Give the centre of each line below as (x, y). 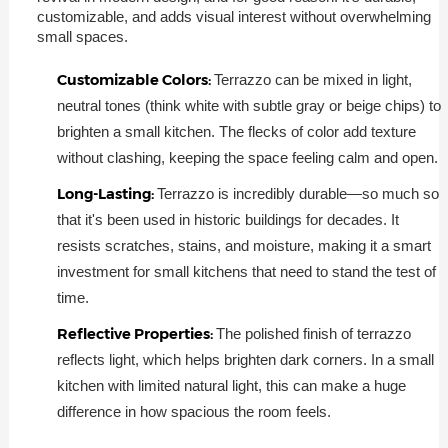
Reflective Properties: (136, 333)
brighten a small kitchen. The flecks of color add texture (236, 131)
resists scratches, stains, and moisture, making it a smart (243, 245)
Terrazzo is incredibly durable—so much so (297, 193)
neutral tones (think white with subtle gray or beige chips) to (248, 105)
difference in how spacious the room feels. (193, 411)
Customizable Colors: (135, 79)
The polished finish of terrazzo (313, 333)
